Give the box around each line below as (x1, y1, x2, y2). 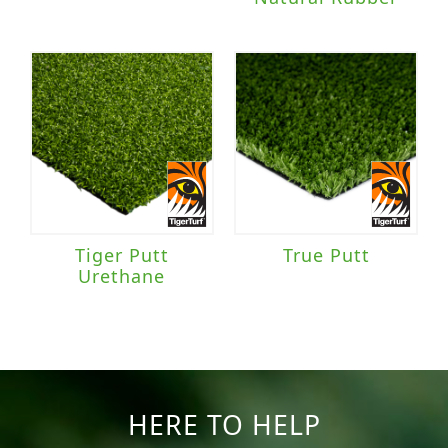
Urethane (78, 264, 166, 289)
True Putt (282, 243, 370, 268)
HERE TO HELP (127, 407, 321, 444)
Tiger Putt (74, 243, 169, 268)
